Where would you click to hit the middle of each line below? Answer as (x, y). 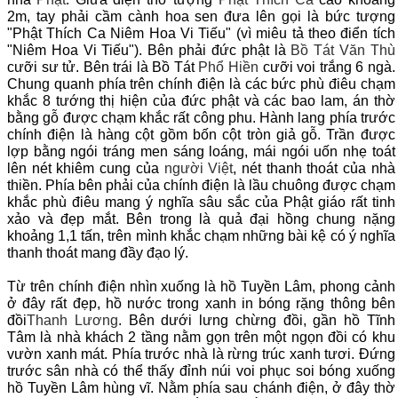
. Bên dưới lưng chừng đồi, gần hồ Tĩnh (256, 321)
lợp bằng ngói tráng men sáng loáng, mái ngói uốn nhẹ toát (201, 152)
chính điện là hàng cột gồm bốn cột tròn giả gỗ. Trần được (201, 135)
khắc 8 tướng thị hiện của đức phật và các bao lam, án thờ (201, 101)
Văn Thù (367, 51)
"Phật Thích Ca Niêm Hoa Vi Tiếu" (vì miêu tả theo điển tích (201, 34)
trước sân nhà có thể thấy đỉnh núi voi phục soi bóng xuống (201, 371)
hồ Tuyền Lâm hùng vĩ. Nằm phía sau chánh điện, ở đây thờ (201, 388)
